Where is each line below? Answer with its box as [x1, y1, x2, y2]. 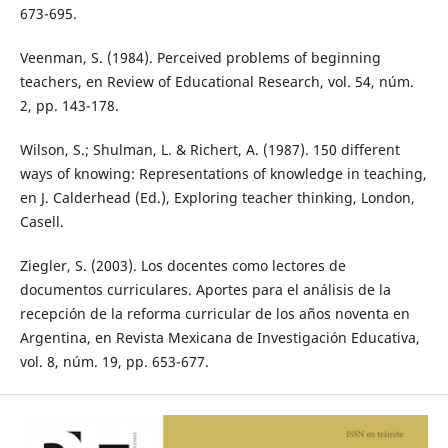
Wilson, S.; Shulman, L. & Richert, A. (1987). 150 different [19, 139, 400, 159]
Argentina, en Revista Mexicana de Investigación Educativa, [19, 327, 420, 347]
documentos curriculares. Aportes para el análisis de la [19, 279, 391, 299]
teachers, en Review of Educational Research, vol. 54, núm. [19, 71, 414, 91]
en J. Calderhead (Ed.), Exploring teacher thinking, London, [19, 187, 415, 207]
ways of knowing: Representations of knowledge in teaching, [19, 163, 427, 183]
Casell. [19, 211, 64, 231]
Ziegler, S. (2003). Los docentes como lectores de [19, 255, 346, 275]
